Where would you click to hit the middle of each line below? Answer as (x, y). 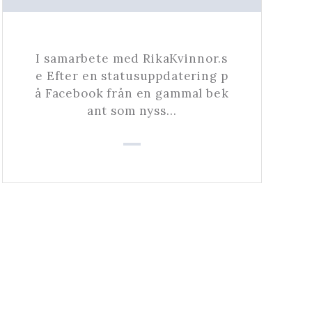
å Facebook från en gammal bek (132, 93)
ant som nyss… (132, 110)
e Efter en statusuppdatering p (132, 76)
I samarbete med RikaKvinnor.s (132, 58)
